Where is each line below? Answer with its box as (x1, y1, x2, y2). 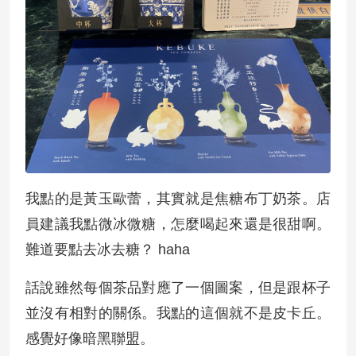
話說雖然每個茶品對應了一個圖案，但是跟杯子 (25, 280, 331, 296)
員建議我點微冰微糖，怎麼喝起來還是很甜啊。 (25, 216, 331, 232)
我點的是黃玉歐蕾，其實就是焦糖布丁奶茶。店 (25, 191, 331, 207)
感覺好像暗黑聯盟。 (25, 331, 154, 346)
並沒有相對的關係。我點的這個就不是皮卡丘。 (25, 305, 331, 321)
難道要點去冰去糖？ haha (25, 242, 190, 257)
